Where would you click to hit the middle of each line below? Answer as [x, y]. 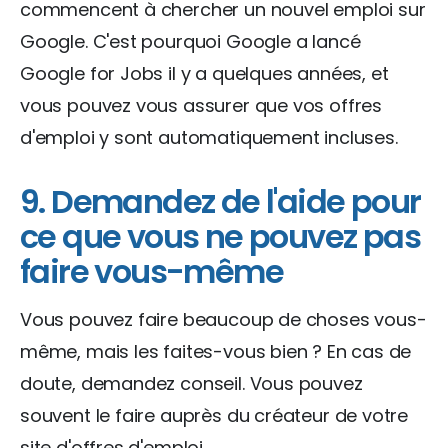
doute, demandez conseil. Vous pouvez [191, 383]
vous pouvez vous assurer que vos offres [201, 105]
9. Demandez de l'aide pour [220, 201]
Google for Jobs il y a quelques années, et [204, 73]
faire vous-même [151, 271]
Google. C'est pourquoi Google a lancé [190, 41]
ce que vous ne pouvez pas [220, 236]
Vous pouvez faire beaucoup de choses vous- [223, 319]
